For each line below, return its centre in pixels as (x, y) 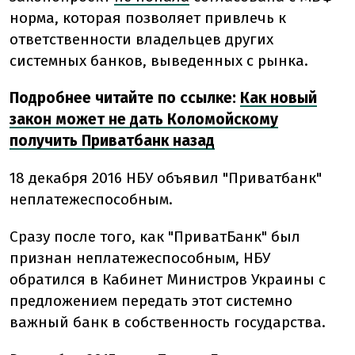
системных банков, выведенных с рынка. (159, 61)
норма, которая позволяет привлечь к (148, 18)
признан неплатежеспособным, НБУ (140, 258)
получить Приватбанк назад (112, 141)
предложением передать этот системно (151, 301)
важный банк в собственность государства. (168, 323)
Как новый (279, 98)
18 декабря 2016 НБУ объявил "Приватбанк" (166, 178)
